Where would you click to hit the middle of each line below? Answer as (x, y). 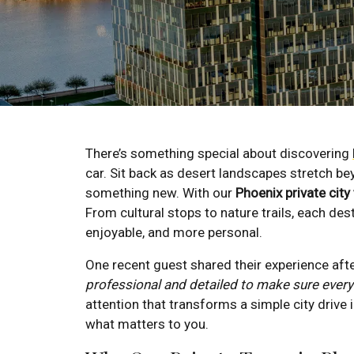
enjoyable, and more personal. (174, 233)
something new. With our (160, 193)
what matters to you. (147, 324)
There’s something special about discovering (219, 154)
